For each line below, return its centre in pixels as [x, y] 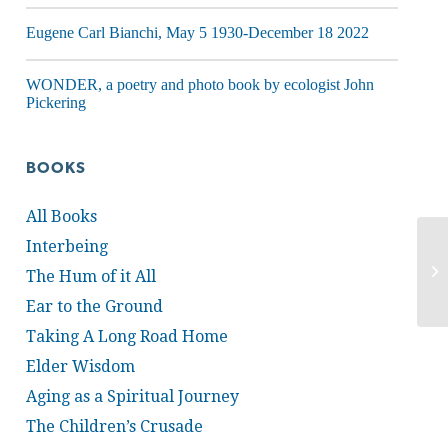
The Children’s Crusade [115, 426]
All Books [62, 216]
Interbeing [67, 246]
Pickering [56, 102]
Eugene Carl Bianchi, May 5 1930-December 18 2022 [198, 32]
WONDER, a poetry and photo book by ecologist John [200, 84]
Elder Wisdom [81, 366]
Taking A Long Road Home [127, 336]
